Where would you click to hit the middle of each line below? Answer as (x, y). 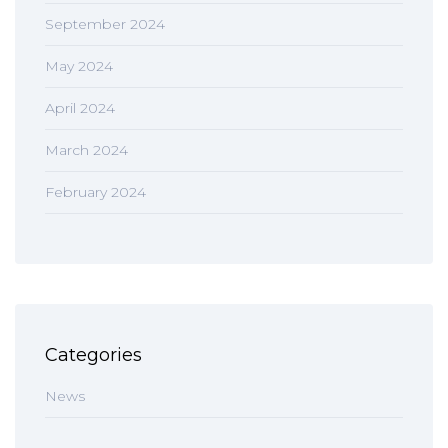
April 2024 (80, 108)
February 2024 (95, 192)
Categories (93, 355)
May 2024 (79, 66)
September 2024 (105, 24)
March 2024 (86, 150)
